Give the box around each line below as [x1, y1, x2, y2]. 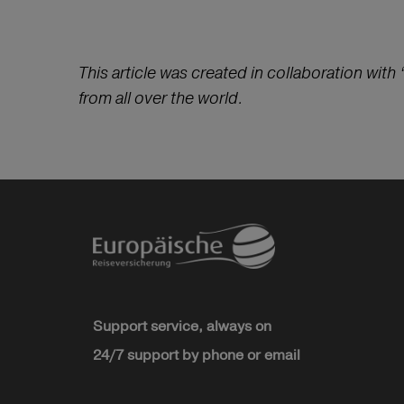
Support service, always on [93, 317, 271, 335]
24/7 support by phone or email [93, 346, 300, 364]
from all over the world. [78, 87, 243, 108]
